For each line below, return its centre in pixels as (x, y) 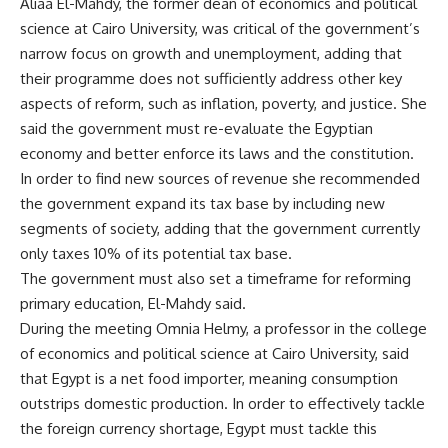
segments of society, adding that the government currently (220, 229)
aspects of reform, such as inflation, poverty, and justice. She (223, 104)
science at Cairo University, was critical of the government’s (220, 29)
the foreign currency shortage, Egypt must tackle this (198, 429)
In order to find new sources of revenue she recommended (220, 179)
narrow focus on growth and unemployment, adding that (211, 54)
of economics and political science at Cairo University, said (214, 354)
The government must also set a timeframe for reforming (215, 279)
